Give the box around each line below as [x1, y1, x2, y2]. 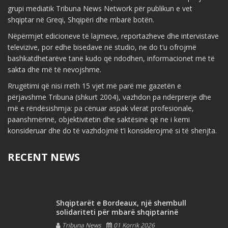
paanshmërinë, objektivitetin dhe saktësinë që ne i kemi [8, 115, 190, 125]
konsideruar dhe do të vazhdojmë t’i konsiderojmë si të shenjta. [8, 126, 217, 136]
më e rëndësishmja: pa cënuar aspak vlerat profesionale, [8, 103, 194, 113]
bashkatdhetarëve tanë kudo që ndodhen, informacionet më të [8, 53, 215, 64]
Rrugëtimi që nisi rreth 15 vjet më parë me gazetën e [8, 81, 181, 91]
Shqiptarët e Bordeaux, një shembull [56, 198, 186, 208]
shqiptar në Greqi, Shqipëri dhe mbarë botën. [8, 15, 154, 25]
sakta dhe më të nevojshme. [8, 65, 101, 75]
